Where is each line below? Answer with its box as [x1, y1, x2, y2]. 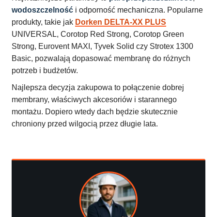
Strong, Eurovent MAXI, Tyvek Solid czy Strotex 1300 [12, 42, 193, 51]
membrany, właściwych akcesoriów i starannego [12, 95, 177, 104]
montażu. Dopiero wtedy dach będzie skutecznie [12, 108, 178, 116]
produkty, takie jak [12, 18, 75, 27]
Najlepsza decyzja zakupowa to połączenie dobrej [12, 83, 184, 92]
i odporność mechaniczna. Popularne [73, 6, 203, 15]
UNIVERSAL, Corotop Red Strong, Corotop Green [12, 30, 184, 39]
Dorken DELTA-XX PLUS [75, 18, 166, 27]
